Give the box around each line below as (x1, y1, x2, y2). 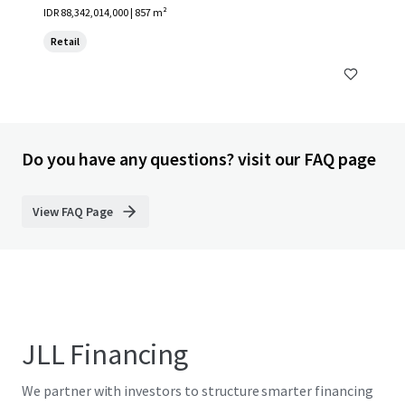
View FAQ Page (33, 203, 113, 220)
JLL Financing (22, 336, 188, 372)
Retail (51, 34, 80, 48)
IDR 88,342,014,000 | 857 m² (43, 5, 167, 19)
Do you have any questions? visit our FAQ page (22, 147, 376, 170)
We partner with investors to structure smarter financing (22, 381, 373, 400)
